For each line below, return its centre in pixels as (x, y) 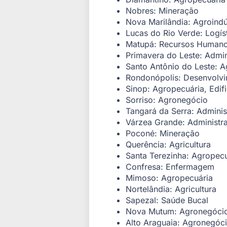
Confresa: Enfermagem (170, 166)
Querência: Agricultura (168, 144)
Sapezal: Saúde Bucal (167, 200)
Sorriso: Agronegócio (167, 100)
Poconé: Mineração (163, 133)
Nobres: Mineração (162, 10)
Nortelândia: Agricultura (171, 189)
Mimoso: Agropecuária (169, 178)
